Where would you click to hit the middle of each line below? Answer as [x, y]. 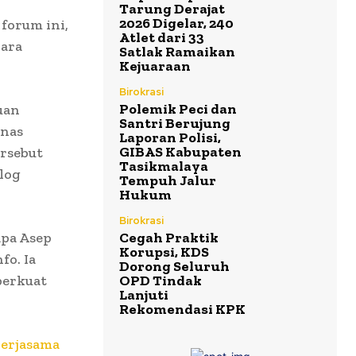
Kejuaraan [155, 66]
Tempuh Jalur [168, 181]
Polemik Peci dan [178, 109]
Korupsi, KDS [164, 252]
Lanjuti [144, 295]
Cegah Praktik [169, 238]
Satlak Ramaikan [177, 52]
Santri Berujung [175, 124]
